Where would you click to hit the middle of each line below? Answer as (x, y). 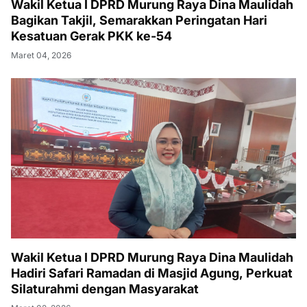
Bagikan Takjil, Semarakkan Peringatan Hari (139, 20)
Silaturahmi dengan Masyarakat (105, 288)
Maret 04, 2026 (41, 55)
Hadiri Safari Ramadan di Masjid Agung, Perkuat (152, 273)
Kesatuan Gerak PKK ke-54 (91, 36)
